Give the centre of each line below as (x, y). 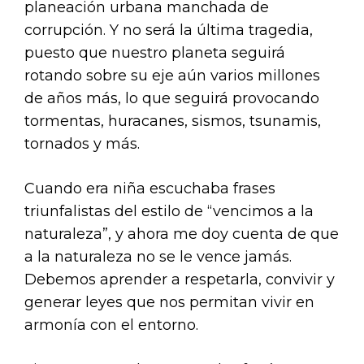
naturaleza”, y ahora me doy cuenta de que (182, 234)
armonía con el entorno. (111, 325)
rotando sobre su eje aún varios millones (172, 75)
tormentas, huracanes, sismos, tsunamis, (173, 121)
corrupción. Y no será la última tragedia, (169, 30)
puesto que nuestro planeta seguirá (155, 52)
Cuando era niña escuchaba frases (150, 188)
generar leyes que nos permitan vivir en (169, 302)
